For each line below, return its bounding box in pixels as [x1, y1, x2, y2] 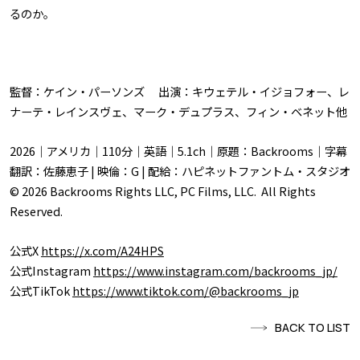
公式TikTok [9, 282, 72, 300]
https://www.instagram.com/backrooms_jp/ [92, 262, 337, 280]
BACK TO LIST [275, 320, 351, 336]
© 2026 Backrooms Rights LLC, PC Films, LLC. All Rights [9, 182, 316, 200]
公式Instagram [9, 262, 93, 280]
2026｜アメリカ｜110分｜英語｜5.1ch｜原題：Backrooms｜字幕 [9, 142, 347, 160]
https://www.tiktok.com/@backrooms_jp [72, 282, 299, 300]
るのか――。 [9, 4, 55, 22]
